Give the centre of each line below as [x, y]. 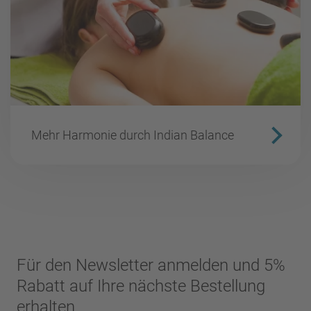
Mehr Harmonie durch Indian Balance [133, 135]
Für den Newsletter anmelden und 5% [151, 266]
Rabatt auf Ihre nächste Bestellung [141, 286]
